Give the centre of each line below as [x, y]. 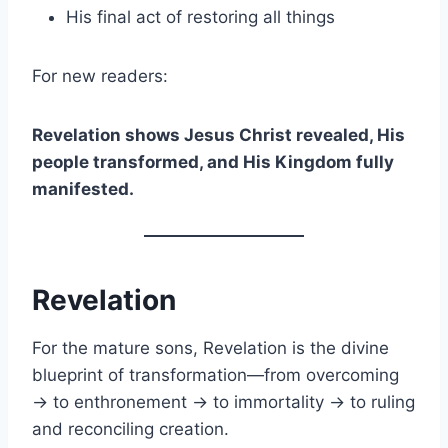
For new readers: [100, 75]
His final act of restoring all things [200, 16]
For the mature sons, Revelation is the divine [210, 347]
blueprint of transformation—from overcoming [215, 374]
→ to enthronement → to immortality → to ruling [223, 401]
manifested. [83, 188]
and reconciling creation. [130, 428]
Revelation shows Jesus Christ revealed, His [218, 134]
